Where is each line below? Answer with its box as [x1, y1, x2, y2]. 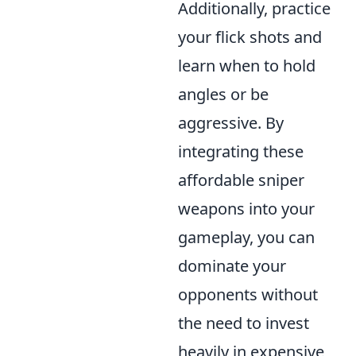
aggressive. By [178, 112, 284, 133]
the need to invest [178, 312, 309, 334]
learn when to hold [178, 55, 315, 76]
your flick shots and [178, 26, 322, 48]
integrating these [178, 141, 304, 162]
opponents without [178, 284, 318, 305]
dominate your [178, 255, 286, 277]
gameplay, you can [178, 226, 315, 248]
